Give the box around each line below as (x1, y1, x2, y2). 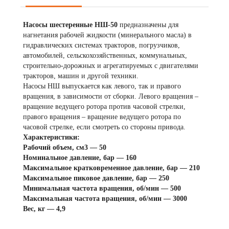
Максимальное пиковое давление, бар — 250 (23, 174, 169, 182)
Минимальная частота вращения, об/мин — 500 (23, 185, 181, 192)
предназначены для (118, 21, 178, 29)
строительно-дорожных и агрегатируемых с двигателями (23, 62, 198, 70)
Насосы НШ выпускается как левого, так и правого (23, 82, 181, 90)
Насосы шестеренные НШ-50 (23, 21, 118, 29)
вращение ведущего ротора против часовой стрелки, (23, 103, 186, 110)
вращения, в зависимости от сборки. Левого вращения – (23, 93, 198, 100)
